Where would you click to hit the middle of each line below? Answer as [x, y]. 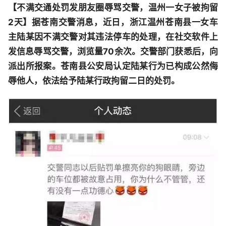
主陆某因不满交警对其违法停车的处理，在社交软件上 [113, 37]
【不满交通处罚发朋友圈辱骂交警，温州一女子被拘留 [113, 7]
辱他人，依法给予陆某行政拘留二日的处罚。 [94, 80]
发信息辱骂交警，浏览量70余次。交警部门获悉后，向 [113, 51]
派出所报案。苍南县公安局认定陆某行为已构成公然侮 [113, 66]
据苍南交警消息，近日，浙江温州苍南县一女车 [125, 22]
